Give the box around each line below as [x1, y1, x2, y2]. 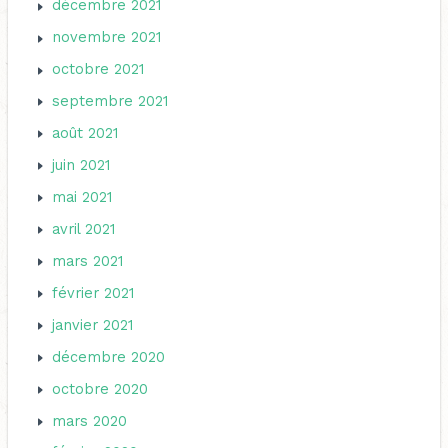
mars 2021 [52, 251, 124, 270]
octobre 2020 [52, 379, 149, 398]
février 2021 [52, 283, 135, 302]
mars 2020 [52, 411, 128, 430]
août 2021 [52, 124, 119, 143]
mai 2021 [52, 187, 113, 206]
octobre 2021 [52, 60, 145, 79]
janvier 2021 [52, 315, 134, 334]
